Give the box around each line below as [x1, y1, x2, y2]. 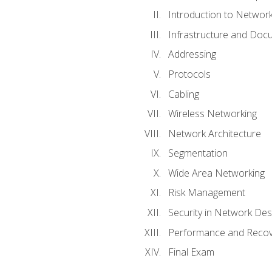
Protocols [168, 67, 211, 81]
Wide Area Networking [168, 166, 265, 180]
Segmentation [168, 146, 228, 160]
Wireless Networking [168, 107, 257, 121]
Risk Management [168, 186, 245, 200]
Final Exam [168, 245, 214, 259]
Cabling [168, 87, 199, 101]
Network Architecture [168, 126, 261, 140]
